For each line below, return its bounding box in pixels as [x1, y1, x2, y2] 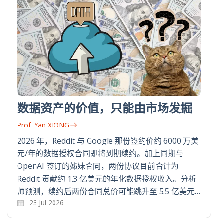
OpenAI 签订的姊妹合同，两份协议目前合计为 [17, 160, 179, 171]
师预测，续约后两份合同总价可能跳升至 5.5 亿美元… [17, 185, 200, 197]
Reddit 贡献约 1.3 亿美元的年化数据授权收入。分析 [17, 173, 196, 184]
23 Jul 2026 [29, 198, 64, 207]
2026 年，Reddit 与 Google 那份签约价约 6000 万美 [17, 135, 199, 146]
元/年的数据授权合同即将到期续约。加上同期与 [17, 147, 183, 159]
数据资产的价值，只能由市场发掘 [17, 99, 192, 116]
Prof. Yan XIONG [17, 120, 69, 129]
